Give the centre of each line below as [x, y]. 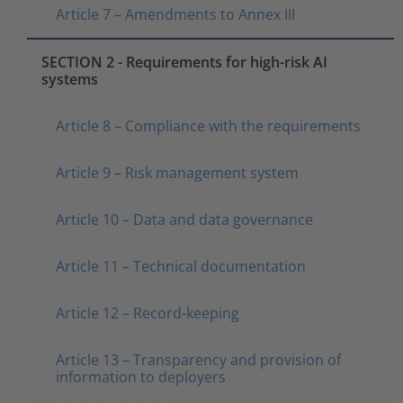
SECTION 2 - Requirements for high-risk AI [184, 62]
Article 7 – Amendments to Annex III [175, 14]
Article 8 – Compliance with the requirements [208, 125]
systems [70, 79]
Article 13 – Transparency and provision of [198, 359]
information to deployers [141, 376]
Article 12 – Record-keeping [148, 313]
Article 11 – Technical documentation [181, 266]
